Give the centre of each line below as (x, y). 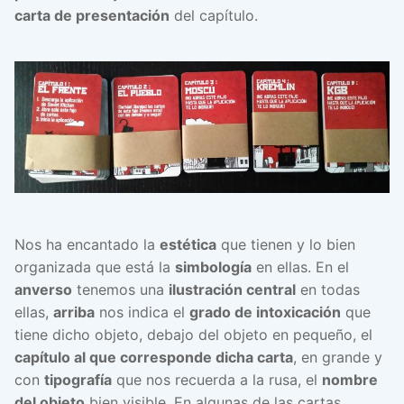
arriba (74, 312)
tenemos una (120, 290)
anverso (43, 290)
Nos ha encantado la (87, 245)
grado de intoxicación (265, 312)
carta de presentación (92, 15)
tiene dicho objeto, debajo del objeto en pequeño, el (193, 335)
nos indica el (142, 312)
